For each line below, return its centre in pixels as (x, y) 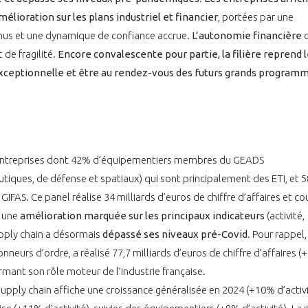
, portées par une (256, 16)
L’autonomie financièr (244, 35)
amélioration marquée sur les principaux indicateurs (142, 215)
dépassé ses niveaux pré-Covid (175, 234)
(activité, (285, 215)
